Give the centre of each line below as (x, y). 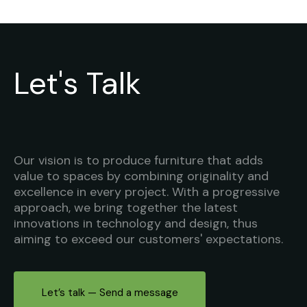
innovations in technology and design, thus (136, 223)
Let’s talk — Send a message (110, 293)
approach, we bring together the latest (126, 207)
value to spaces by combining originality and (141, 176)
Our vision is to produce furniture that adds (138, 160)
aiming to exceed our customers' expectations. (148, 239)
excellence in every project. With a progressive (147, 192)
